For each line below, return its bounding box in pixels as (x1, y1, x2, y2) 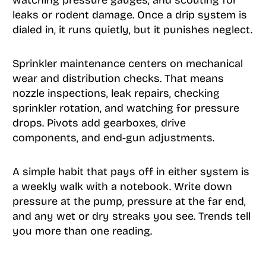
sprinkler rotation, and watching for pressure (12, 102, 239, 115)
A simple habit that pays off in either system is (12, 165, 249, 179)
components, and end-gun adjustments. (12, 131, 214, 145)
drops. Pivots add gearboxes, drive (12, 116, 186, 130)
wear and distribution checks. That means (12, 72, 224, 85)
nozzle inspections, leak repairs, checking (12, 87, 220, 100)
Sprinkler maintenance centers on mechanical (12, 57, 243, 71)
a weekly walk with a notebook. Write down (12, 180, 232, 194)
